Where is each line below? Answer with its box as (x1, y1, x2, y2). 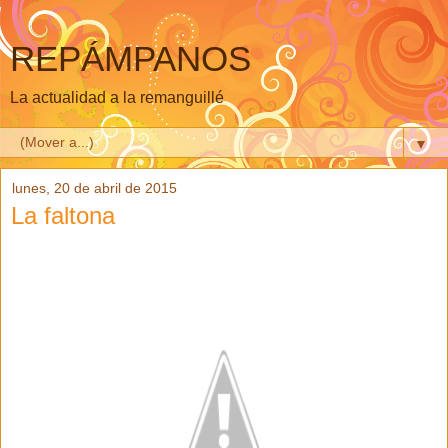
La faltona (11, 202, 115, 229)
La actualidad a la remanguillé (10, 89, 224, 106)
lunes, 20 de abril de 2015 (12, 180, 177, 196)
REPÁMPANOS (10, 40, 251, 78)
